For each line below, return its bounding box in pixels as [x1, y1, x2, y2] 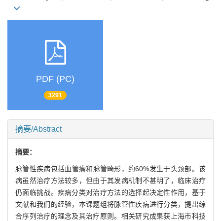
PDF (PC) [36, 74, 74, 84]
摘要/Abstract [15, 124, 62, 133]
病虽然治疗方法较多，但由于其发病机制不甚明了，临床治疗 [15, 176, 206, 184]
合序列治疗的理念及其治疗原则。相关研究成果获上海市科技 [15, 212, 206, 220]
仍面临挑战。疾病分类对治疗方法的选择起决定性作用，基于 [15, 188, 206, 196]
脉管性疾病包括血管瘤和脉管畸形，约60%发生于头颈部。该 [15, 164, 206, 173]
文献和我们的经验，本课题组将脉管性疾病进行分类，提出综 [15, 200, 206, 208]
